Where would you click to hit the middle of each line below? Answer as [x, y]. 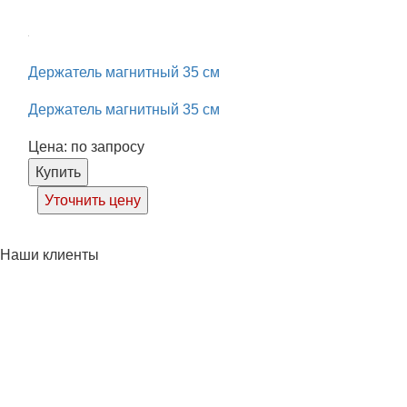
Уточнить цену [93, 200]
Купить [58, 172]
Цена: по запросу [86, 146]
